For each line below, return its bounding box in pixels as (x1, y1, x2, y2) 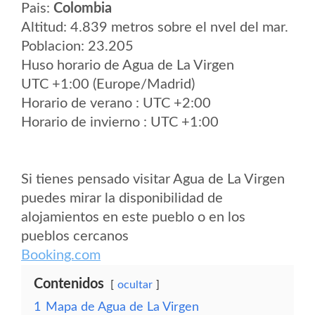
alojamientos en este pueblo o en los (21, 210, 245, 224)
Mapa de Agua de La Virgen (46, 301, 199, 313)
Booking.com (21, 248, 101, 262)
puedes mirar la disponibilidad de (21, 191, 223, 205)
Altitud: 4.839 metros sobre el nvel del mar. (21, 20, 288, 34)
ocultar (117, 279, 153, 290)
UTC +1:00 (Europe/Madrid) (21, 77, 195, 91)
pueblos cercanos (21, 229, 129, 243)
